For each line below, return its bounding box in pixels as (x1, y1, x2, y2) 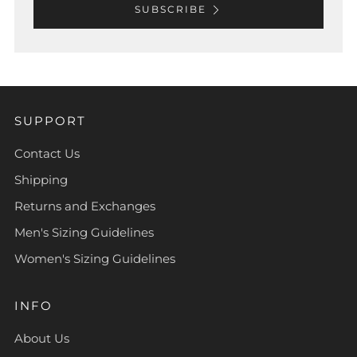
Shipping (14, 171, 68, 187)
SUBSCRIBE (135, 2, 206, 15)
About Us (14, 330, 69, 346)
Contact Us (14, 145, 80, 161)
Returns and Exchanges (14, 198, 155, 214)
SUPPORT (14, 112, 86, 128)
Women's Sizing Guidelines (14, 250, 175, 266)
